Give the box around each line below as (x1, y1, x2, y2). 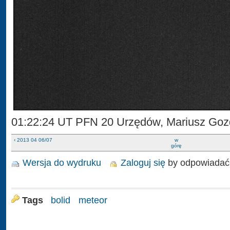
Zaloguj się (121, 157, 166, 168)
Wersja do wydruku (23, 157, 101, 168)
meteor (79, 195, 108, 206)
